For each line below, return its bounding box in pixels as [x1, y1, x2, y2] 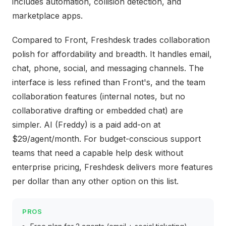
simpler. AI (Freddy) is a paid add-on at [12, 120, 160, 130]
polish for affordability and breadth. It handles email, [12, 49, 212, 59]
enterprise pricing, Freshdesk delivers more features [12, 162, 213, 172]
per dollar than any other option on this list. [12, 176, 179, 186]
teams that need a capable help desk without [12, 148, 183, 158]
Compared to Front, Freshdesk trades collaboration [12, 35, 210, 45]
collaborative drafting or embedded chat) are [12, 105, 183, 116]
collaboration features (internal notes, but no [12, 91, 185, 101]
